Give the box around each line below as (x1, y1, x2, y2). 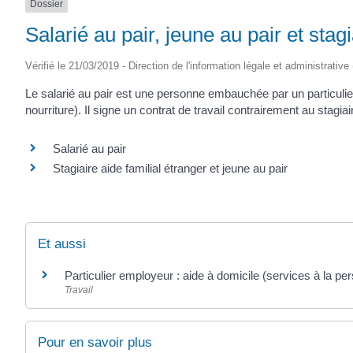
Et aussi (38, 236, 86, 252)
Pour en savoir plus (38, 334, 152, 350)
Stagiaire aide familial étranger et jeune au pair (53, 162, 288, 176)
